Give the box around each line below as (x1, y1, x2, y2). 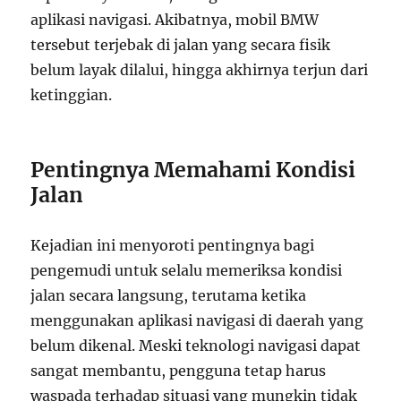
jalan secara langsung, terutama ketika (30, 286, 307, 305)
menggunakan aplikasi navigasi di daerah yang (30, 311, 364, 330)
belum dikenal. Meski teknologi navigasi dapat (30, 337, 362, 355)
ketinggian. (30, 86, 113, 105)
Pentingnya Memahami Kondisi (30, 157, 356, 183)
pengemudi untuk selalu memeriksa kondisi (30, 261, 343, 280)
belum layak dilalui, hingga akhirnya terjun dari (30, 61, 369, 80)
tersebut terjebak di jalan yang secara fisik (30, 36, 331, 55)
